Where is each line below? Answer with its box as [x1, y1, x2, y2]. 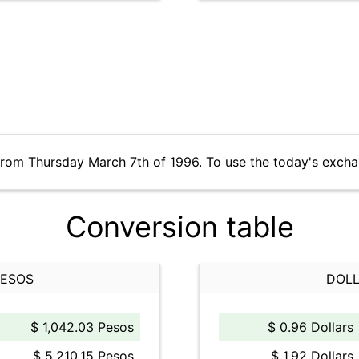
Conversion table [65, 209, 294, 244]
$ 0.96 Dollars [268, 319, 353, 335]
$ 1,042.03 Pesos [30, 319, 134, 335]
